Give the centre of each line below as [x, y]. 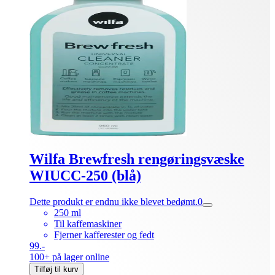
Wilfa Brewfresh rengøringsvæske [137, 159]
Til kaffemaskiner [88, 224]
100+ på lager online [69, 257]
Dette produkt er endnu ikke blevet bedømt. [114, 202]
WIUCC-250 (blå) [85, 176]
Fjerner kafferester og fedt [104, 235]
